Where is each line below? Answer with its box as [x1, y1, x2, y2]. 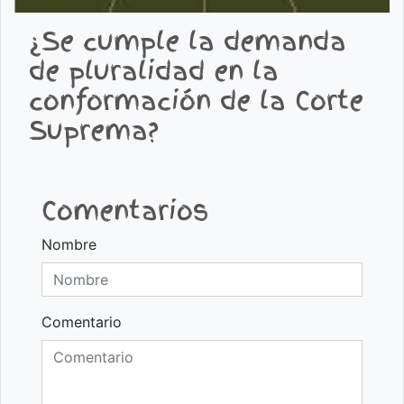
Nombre [41, 235, 96, 254]
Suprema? [29, 112, 161, 151]
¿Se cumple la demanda [29, 23, 347, 61]
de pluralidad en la [29, 52, 280, 91]
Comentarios [41, 192, 209, 231]
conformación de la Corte [29, 82, 364, 121]
